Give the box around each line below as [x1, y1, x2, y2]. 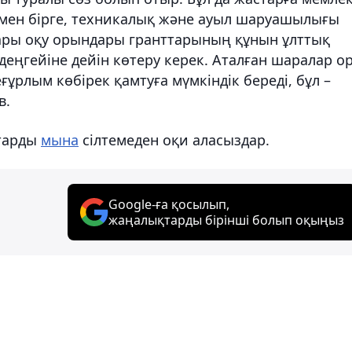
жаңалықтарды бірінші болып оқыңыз [108, 211, 344, 229]
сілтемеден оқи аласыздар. [79, 130, 269, 149]
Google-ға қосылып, [108, 195, 229, 213]
